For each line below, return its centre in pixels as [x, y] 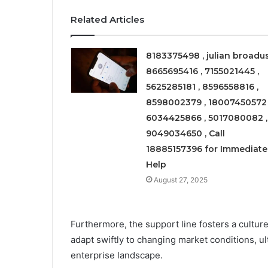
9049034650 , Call [185, 133]
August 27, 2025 [180, 179]
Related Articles [107, 19]
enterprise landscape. [117, 255]
